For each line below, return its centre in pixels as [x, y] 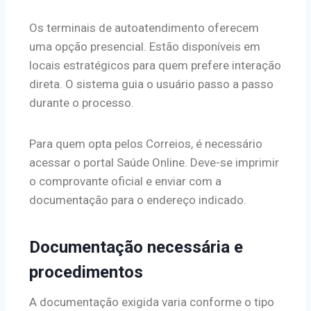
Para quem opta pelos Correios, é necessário [146, 143]
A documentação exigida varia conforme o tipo [152, 302]
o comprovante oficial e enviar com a [125, 181]
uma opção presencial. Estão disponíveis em [145, 46]
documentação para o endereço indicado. [138, 200]
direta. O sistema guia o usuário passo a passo [151, 84]
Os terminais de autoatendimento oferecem [144, 27]
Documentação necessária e [136, 247]
